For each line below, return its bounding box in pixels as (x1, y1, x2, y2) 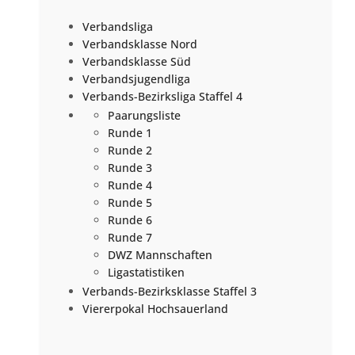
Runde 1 (108, 125, 153, 141)
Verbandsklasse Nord (82, 36, 198, 52)
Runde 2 (108, 143, 153, 158)
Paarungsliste (108, 108, 181, 124)
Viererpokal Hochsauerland (82, 301, 229, 317)
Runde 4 (108, 177, 153, 193)
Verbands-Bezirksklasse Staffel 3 (82, 284, 258, 300)
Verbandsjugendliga (82, 71, 191, 87)
